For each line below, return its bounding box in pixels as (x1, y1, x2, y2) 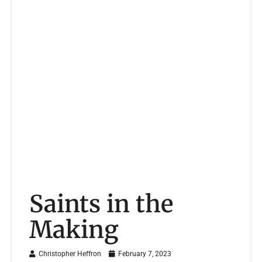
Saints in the (29, 189, 173, 219)
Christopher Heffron (39, 250, 101, 258)
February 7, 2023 (116, 250, 171, 258)
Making (29, 215, 119, 245)
